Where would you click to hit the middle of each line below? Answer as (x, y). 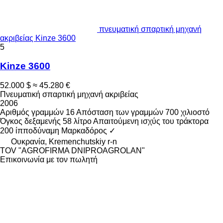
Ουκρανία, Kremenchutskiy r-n (64, 142)
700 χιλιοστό (187, 112)
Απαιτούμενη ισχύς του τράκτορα (151, 121)
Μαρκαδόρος (84, 131)
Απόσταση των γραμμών (120, 112)
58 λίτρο (77, 121)
